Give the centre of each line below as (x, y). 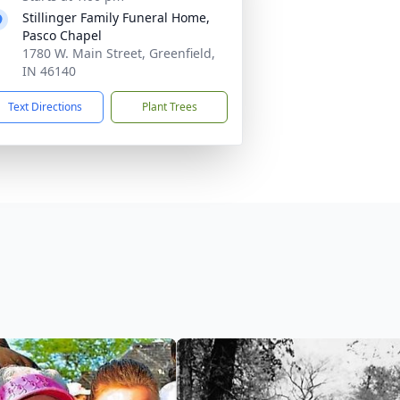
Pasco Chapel (62, 35)
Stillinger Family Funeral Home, (116, 17)
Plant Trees (169, 107)
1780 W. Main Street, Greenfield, (119, 53)
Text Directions (45, 107)
